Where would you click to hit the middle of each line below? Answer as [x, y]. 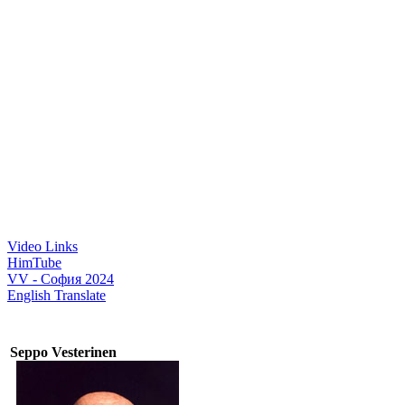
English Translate [57, 296]
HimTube [34, 263]
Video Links [42, 247]
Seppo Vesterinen [63, 353]
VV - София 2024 [61, 279]
